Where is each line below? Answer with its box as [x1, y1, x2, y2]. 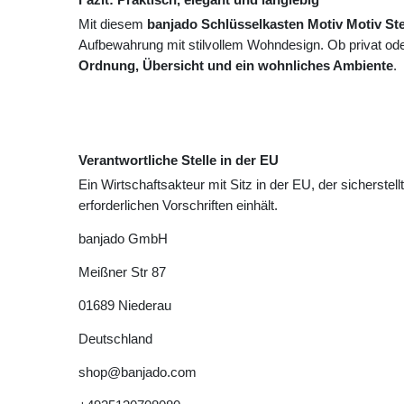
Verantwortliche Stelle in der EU [78, 152, 279, 169]
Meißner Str [78, 264, 148, 280]
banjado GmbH [78, 231, 168, 247]
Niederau [118, 298, 171, 314]
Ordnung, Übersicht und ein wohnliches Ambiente [78, 58, 393, 74]
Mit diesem [78, 16, 147, 32]
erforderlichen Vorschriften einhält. [78, 197, 278, 214]
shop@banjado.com [78, 364, 197, 381]
